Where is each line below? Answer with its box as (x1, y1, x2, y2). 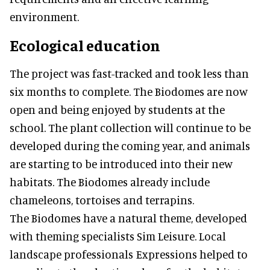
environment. (10, 9, 79, 24)
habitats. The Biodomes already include (10, 174, 210, 189)
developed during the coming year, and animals (10, 138, 250, 152)
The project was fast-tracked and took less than (10, 66, 249, 80)
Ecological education (10, 34, 160, 55)
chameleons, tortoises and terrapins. (10, 192, 194, 207)
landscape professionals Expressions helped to (10, 246, 248, 261)
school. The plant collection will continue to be (10, 120, 251, 134)
